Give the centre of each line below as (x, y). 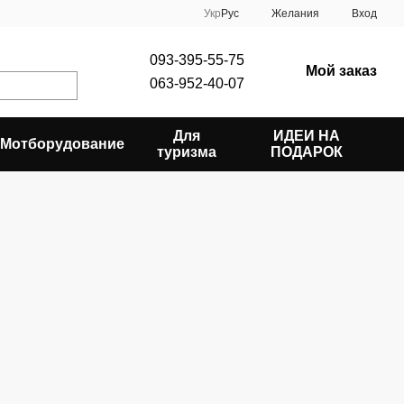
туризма (187, 152)
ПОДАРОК (306, 152)
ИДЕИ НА (306, 136)
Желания (295, 14)
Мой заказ (341, 71)
